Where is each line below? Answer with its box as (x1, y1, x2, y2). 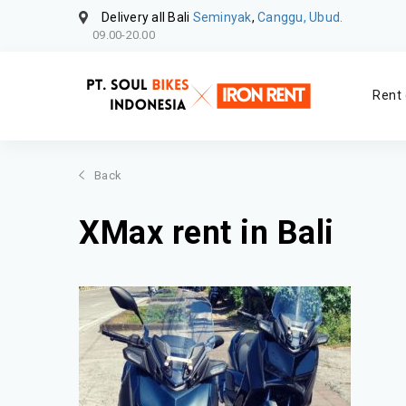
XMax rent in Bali (79, 213, 334, 252)
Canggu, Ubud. (257, 10, 343, 24)
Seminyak (192, 10, 252, 24)
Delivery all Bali (101, 10, 193, 24)
